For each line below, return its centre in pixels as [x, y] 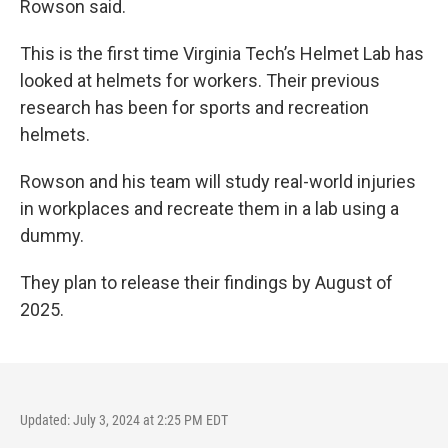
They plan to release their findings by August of [206, 282]
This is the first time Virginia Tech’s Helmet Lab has [222, 53]
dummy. [52, 235]
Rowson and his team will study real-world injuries [218, 181]
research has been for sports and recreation [194, 107]
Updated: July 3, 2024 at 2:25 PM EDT [124, 420]
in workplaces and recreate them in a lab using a [209, 208]
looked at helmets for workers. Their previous [200, 80]
